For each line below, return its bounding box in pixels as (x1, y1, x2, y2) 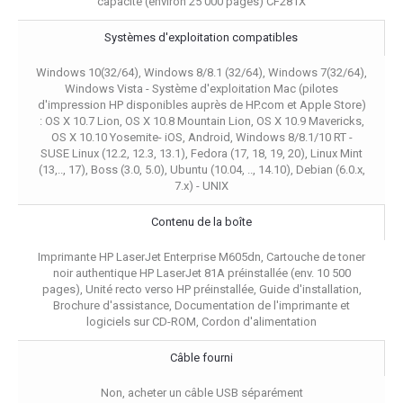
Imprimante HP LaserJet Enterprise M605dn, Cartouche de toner (38, 249, 365, 264)
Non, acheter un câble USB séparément (100, 385, 303, 399)
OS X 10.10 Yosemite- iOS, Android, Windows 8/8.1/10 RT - (50, 130, 353, 144)
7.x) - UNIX (175, 178, 228, 193)
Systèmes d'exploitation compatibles (104, 30, 298, 44)
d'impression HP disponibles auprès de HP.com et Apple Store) (37, 97, 366, 112)
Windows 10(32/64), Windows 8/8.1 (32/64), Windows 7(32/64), (36, 65, 367, 79)
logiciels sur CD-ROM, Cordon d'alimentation (86, 314, 317, 328)
